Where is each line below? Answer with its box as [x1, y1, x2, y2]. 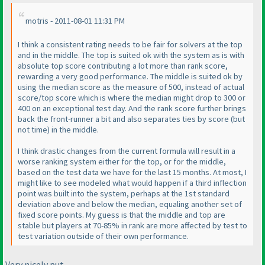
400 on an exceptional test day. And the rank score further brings [18, 103, 246, 114]
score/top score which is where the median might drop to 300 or [18, 92, 245, 104]
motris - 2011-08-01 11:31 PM [25, 15, 125, 27]
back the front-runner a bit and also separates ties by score [18, 114, 231, 125]
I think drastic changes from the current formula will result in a [18, 146, 235, 157]
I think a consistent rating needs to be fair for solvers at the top [18, 39, 243, 50]
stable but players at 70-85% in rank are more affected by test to [18, 220, 247, 231]
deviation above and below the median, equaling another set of [18, 199, 242, 210]
